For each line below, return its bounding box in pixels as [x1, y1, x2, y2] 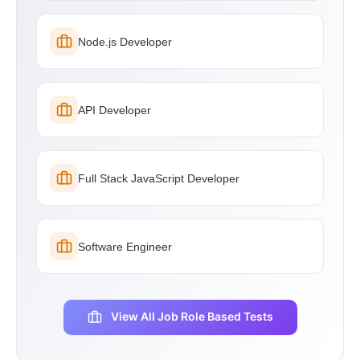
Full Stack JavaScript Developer [78, 171, 239, 185]
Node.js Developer [78, 35, 172, 48]
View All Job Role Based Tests [108, 309, 273, 323]
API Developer [78, 103, 151, 117]
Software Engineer [78, 239, 172, 253]
